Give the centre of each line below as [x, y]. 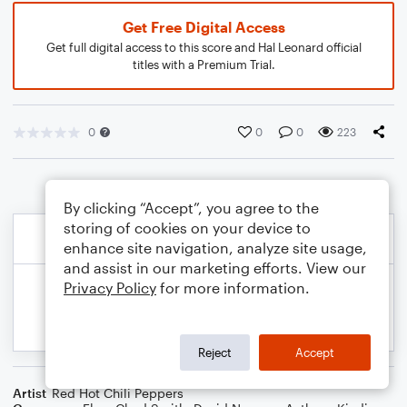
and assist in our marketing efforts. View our [215, 268]
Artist [30, 393]
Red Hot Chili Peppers [118, 393]
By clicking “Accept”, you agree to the [191, 208]
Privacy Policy [110, 288]
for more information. [233, 288]
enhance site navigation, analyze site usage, [215, 248]
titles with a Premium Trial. [203, 65]
